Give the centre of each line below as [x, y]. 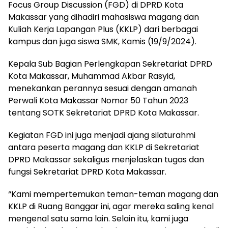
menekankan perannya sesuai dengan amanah [103, 89]
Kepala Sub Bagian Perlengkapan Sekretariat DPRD [110, 64]
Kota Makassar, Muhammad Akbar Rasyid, [92, 76]
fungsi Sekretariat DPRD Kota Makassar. [87, 172]
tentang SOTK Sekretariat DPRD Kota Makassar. [104, 113]
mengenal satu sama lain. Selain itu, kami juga [98, 219]
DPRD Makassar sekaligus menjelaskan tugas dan [106, 160]
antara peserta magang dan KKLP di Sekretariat [104, 148]
